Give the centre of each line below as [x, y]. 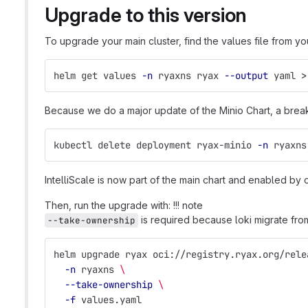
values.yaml [109, 300]
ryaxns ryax [188, 76]
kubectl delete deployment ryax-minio [155, 145]
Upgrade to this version [146, 15]
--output [246, 76]
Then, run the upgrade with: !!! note [124, 205]
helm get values [98, 76]
